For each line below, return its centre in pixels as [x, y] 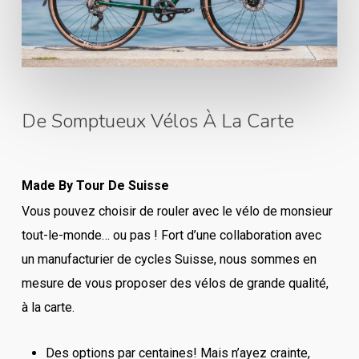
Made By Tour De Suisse [96, 186]
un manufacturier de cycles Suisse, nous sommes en [169, 260]
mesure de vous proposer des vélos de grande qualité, [175, 284]
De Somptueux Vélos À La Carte [158, 121]
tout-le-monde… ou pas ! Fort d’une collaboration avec [172, 236]
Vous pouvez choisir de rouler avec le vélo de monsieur [177, 212]
